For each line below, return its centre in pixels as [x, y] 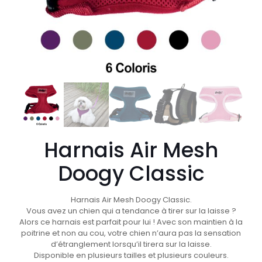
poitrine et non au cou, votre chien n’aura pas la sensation [131, 233]
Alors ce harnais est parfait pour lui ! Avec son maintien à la [131, 222]
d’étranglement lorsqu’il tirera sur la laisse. [131, 244]
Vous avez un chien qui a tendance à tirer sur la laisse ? [131, 211]
